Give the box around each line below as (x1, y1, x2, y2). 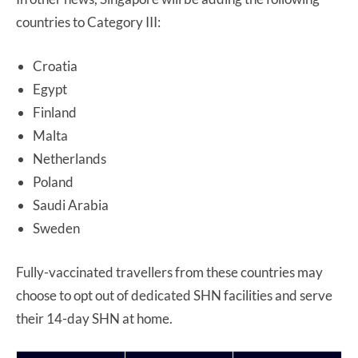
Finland (33, 103, 77, 121)
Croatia (33, 57, 78, 74)
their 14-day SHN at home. (16, 309, 173, 327)
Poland (33, 173, 74, 190)
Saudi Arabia (33, 196, 109, 213)
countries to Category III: (16, 13, 161, 30)
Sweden (33, 219, 80, 237)
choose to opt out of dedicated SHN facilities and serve (16, 286, 332, 304)
